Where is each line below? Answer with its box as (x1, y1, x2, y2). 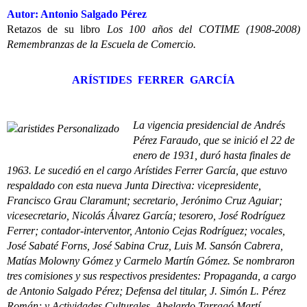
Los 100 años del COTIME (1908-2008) (106, 23, 301, 35)
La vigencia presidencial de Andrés (133, 119, 285, 131)
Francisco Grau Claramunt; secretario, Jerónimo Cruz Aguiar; (7, 195, 282, 206)
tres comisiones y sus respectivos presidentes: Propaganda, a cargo (7, 270, 296, 282)
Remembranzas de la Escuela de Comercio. (7, 38, 196, 50)
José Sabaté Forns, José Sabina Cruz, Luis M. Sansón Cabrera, (7, 240, 283, 251)
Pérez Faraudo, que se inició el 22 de (133, 134, 295, 146)
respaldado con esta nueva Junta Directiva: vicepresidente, (7, 180, 261, 191)
